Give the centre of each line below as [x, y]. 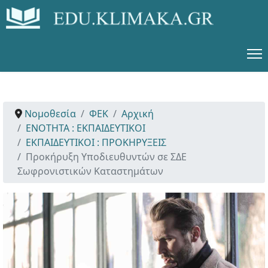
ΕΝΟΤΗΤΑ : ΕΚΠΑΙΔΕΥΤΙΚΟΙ [86, 128]
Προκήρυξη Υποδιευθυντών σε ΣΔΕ [106, 157]
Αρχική [138, 114]
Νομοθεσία [50, 114]
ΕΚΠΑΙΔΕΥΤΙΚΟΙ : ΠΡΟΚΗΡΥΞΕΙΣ [96, 142]
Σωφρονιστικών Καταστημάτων [90, 171]
